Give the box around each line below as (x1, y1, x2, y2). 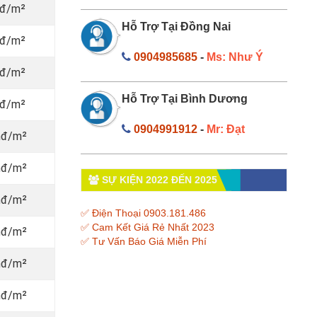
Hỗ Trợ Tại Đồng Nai (122, 20, 231, 33)
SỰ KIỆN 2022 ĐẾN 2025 (98, 173, 217, 185)
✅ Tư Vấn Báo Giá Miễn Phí (80, 235, 207, 247)
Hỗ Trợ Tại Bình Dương (122, 92, 248, 105)
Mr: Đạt (207, 122, 245, 135)
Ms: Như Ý (207, 50, 263, 63)
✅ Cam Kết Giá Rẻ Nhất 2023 (80, 221, 214, 233)
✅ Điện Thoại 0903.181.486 (80, 207, 206, 219)
